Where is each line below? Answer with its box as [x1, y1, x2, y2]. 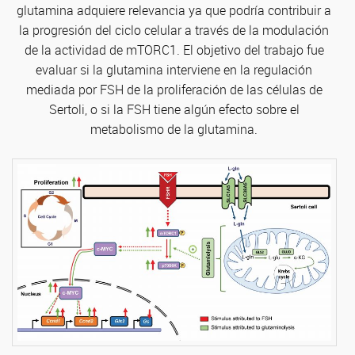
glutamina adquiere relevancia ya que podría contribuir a [17, 2, 332, 19]
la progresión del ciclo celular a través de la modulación [19, 21, 330, 39]
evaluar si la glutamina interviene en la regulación [36, 61, 313, 78]
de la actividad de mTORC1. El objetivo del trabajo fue [24, 41, 324, 59]
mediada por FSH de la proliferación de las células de [25, 81, 323, 98]
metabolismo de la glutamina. [90, 120, 258, 138]
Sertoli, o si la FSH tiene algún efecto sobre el [48, 101, 300, 118]
